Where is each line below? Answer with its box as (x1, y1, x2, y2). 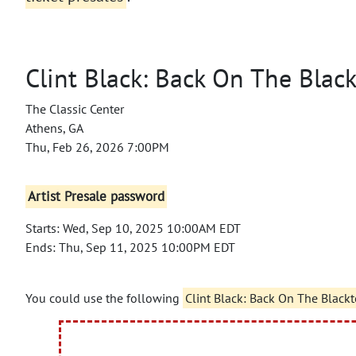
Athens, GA (25, 119, 83, 136)
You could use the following (25, 289, 183, 306)
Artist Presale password (28, 188, 165, 206)
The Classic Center (25, 100, 124, 117)
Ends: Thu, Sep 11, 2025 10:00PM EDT (25, 238, 235, 255)
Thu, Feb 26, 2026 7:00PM (25, 138, 169, 155)
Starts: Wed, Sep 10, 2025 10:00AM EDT (25, 219, 241, 236)
